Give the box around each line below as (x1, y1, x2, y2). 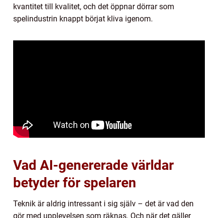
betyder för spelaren (13, 174, 136, 191)
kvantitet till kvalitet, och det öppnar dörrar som (13, 1, 174, 11)
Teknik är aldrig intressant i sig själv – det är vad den (13, 199, 194, 208)
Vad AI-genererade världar (13, 157, 174, 173)
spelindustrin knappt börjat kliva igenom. (13, 14, 153, 23)
